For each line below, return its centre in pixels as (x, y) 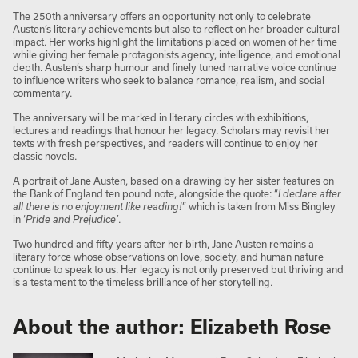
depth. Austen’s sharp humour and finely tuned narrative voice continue (175, 68)
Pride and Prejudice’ (72, 219)
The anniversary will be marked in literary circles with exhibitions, (161, 118)
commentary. (42, 93)
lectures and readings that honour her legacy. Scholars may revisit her (171, 131)
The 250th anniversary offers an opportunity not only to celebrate (162, 16)
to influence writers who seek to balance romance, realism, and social (169, 80)
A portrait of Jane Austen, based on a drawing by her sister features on (173, 181)
